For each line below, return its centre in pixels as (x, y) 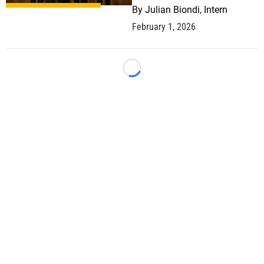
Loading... (152, 74)
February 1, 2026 (164, 27)
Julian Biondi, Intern (186, 10)
